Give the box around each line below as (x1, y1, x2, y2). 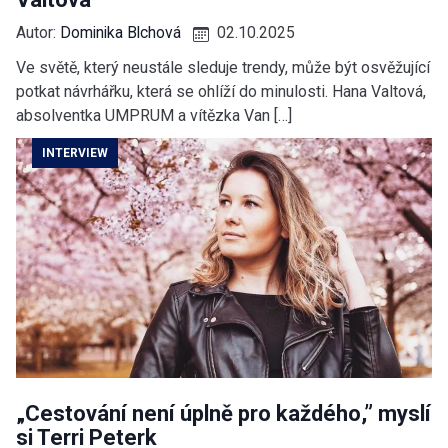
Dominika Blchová (60, 23, 181, 43)
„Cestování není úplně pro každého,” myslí (16, 401, 431, 427)
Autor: (16, 23, 60, 43)
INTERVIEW (42, 146, 108, 161)
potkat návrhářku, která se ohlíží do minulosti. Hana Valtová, (16, 82, 426, 102)
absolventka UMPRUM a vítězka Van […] (16, 106, 292, 126)
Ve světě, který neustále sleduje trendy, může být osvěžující (16, 58, 430, 78)
